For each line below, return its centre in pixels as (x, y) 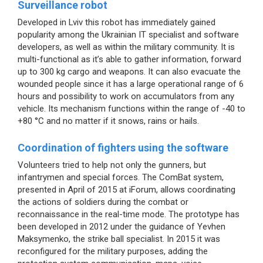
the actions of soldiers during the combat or (103, 202)
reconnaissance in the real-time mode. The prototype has (129, 214)
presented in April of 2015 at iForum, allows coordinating (127, 189)
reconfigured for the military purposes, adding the (113, 251)
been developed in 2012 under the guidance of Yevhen (122, 226)
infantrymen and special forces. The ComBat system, (121, 177)
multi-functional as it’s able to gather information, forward (129, 59)
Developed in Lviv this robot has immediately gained (117, 22)
